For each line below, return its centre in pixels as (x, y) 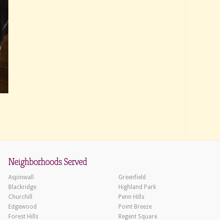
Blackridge (22, 187)
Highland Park (137, 187)
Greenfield (132, 177)
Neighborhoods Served (48, 162)
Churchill (20, 197)
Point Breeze (135, 207)
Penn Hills (131, 197)
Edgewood (23, 207)
